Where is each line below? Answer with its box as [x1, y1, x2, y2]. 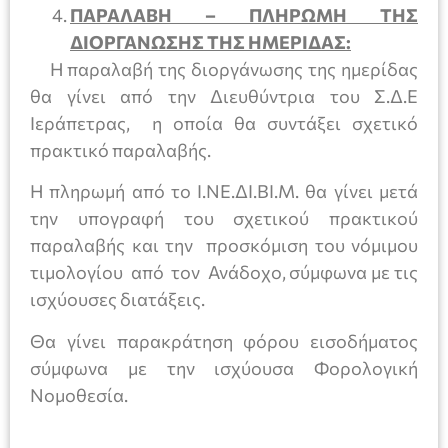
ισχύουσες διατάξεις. [30, 288, 205, 311]
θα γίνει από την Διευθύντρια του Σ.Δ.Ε [30, 84, 418, 107]
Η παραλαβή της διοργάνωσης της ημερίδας [30, 57, 418, 80]
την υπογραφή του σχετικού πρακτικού [30, 207, 418, 230]
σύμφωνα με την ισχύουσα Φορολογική [30, 356, 418, 379]
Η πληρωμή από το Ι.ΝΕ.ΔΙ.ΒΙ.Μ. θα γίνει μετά [30, 180, 418, 203]
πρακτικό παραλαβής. [30, 138, 211, 161]
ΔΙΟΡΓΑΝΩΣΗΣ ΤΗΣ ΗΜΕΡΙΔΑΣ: [70, 30, 351, 53]
